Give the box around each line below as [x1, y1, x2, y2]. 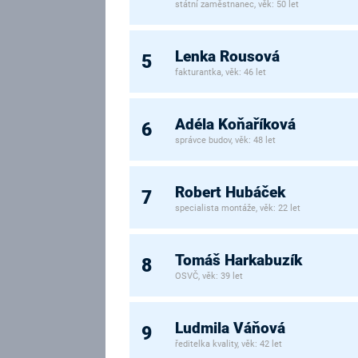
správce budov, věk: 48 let [175, 135, 276, 146]
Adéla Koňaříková [175, 115, 296, 133]
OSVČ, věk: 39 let [175, 271, 244, 282]
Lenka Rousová [175, 47, 280, 66]
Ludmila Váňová [175, 319, 286, 337]
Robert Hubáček [175, 183, 286, 201]
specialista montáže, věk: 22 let [175, 203, 301, 214]
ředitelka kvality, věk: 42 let [175, 339, 283, 350]
